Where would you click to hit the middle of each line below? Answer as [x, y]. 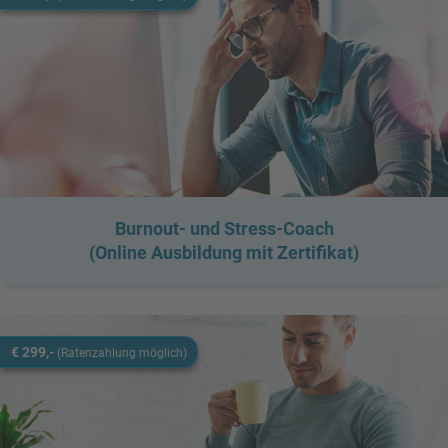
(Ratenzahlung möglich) [121, 352]
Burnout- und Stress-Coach [224, 228]
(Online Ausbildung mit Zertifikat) [224, 252]
